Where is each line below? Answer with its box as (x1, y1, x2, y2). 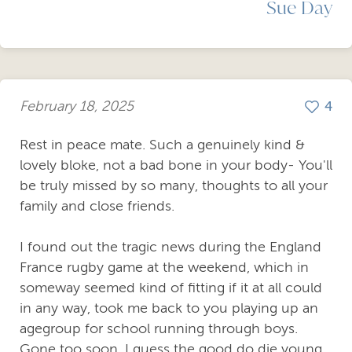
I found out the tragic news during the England (20, 238, 321, 255)
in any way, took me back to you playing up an (20, 299, 318, 316)
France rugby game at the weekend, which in (20, 258, 309, 275)
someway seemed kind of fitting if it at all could (20, 279, 322, 295)
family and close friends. (20, 197, 174, 214)
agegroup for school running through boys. (20, 320, 298, 336)
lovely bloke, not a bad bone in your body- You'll (20, 156, 332, 173)
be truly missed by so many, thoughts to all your (20, 177, 328, 193)
